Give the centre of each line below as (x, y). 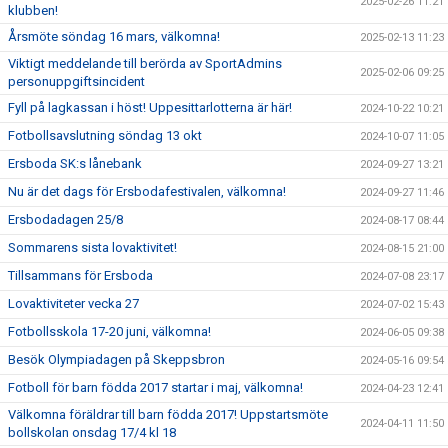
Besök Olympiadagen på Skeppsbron (116, 359)
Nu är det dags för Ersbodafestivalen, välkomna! (147, 191)
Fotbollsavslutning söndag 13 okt (105, 135)
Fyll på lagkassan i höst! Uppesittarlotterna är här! (150, 107)
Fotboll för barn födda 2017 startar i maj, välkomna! (155, 387)
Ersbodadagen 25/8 (65, 219)
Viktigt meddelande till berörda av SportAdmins (145, 63)
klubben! (33, 10)
